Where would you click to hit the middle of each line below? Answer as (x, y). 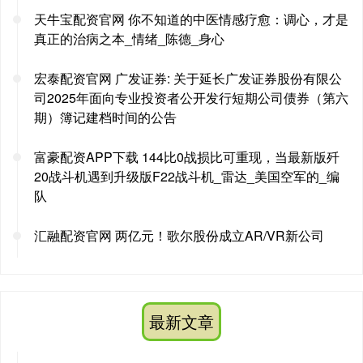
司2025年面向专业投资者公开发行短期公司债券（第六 (191, 98)
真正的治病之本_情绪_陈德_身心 (129, 39)
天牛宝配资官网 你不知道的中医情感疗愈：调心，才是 (191, 19)
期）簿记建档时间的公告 (105, 117)
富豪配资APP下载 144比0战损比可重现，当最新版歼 (187, 157)
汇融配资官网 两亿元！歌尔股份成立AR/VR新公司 (179, 236)
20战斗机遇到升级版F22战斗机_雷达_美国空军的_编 (187, 177)
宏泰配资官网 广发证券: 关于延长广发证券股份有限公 (188, 79)
